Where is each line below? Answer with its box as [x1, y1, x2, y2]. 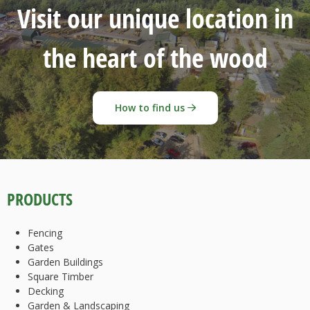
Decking [28, 284, 64, 298]
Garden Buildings [28, 255, 103, 269]
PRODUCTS [7, 188, 73, 211]
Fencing [28, 226, 62, 240]
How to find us [114, 101, 188, 115]
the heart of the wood [42, 40, 268, 76]
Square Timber [28, 270, 93, 284]
